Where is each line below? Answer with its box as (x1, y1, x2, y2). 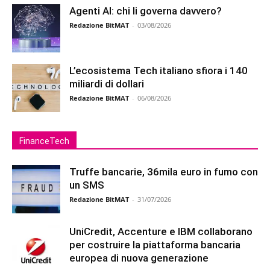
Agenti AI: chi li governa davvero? (69, 4, 222, 17)
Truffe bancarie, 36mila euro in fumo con (69, 165, 258, 178)
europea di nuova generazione (69, 251, 209, 264)
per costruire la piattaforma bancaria (69, 238, 240, 251)
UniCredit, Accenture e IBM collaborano (69, 225, 253, 237)
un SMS (69, 178, 104, 191)
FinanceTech (19, 136, 69, 146)
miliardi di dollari (69, 77, 144, 90)
